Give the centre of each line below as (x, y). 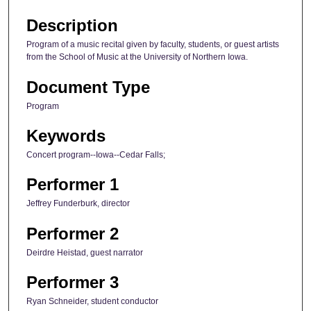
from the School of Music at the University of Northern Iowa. (137, 57)
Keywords (66, 135)
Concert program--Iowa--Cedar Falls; (96, 154)
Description (72, 26)
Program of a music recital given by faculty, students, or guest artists (153, 45)
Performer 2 (73, 233)
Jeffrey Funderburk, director (78, 204)
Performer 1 (73, 185)
